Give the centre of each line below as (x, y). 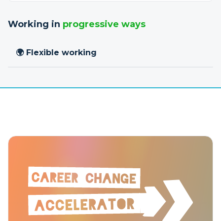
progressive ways (104, 24)
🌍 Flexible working (56, 53)
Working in (35, 24)
